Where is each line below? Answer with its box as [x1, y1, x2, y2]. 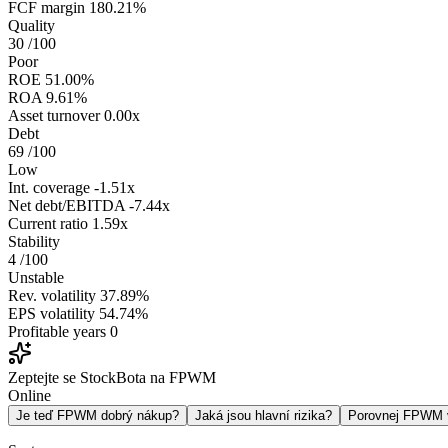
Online [8, 387, 51, 405]
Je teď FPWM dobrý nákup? [16, 408, 179, 424]
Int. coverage [8, 179, 90, 197]
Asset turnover [8, 107, 100, 125]
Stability [8, 233, 60, 251]
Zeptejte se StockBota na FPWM [8, 369, 216, 387]
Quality [8, 17, 55, 35]
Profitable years [8, 323, 106, 341]
